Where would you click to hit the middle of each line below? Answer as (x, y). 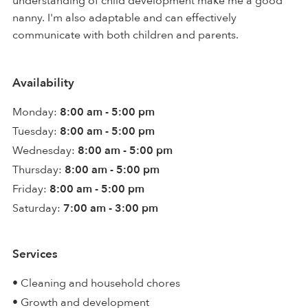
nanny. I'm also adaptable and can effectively (124, 18)
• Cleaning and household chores (96, 283)
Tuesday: (35, 131)
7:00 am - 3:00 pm (111, 208)
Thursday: (37, 169)
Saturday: (36, 208)
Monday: (35, 112)
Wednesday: (44, 150)
